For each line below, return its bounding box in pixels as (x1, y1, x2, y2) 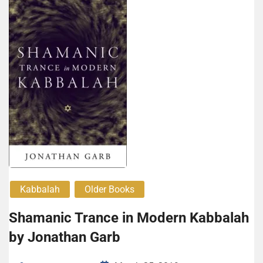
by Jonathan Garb (9, 229, 120, 246)
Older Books (85, 184, 134, 195)
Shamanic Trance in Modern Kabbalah (9, 210, 249, 227)
